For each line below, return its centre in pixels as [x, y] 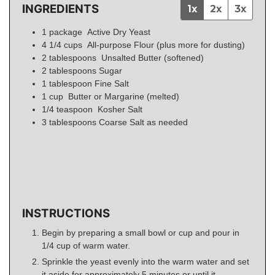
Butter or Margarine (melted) [124, 97]
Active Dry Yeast [119, 32]
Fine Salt [112, 84]
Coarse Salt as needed [143, 122]
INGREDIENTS [60, 9]
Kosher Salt [120, 110]
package [67, 32]
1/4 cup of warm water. [86, 246]
